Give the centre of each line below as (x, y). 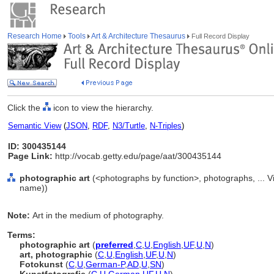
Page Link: (30, 156)
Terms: (21, 235)
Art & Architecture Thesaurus (139, 36)
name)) (34, 188)
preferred (114, 245)
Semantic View (35, 126)
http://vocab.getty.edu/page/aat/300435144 (137, 156)
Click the (25, 108)
